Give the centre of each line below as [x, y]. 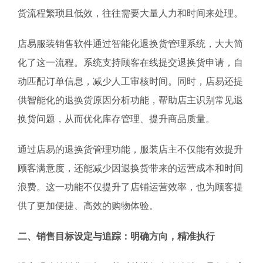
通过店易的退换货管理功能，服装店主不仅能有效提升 [130, 149]
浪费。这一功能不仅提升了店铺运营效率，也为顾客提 [130, 187]
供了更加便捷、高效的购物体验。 [88, 205]
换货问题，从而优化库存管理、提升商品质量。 [116, 119]
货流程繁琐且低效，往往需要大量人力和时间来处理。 [130, 13]
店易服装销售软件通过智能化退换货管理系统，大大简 [130, 43]
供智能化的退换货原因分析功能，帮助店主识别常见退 [130, 100]
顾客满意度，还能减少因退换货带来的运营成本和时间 [130, 168]
